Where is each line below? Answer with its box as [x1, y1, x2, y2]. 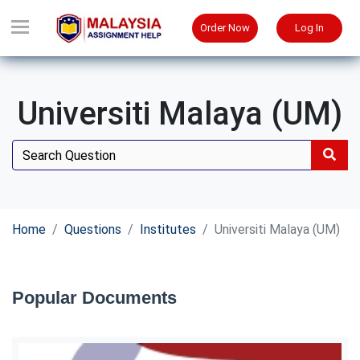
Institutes [140, 222, 196, 237]
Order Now [200, 22, 250, 34]
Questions [64, 222, 121, 237]
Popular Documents [12, 288, 177, 308]
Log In [294, 22, 324, 34]
